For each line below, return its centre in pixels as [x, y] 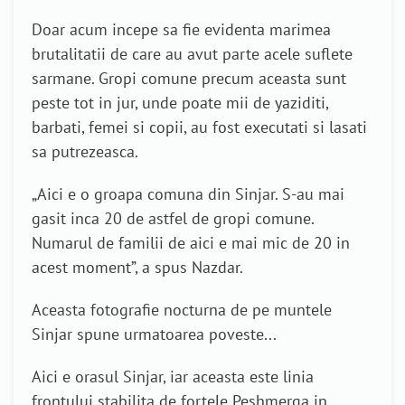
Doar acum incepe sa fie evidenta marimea [181, 30]
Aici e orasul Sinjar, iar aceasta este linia [173, 377]
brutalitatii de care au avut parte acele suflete [192, 54]
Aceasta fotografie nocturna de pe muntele [182, 310]
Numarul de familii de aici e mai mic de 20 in [191, 243]
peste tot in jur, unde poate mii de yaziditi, [180, 103]
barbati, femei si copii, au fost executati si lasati [199, 127]
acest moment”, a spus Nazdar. [137, 268]
